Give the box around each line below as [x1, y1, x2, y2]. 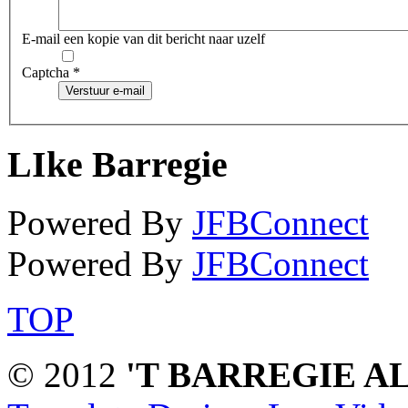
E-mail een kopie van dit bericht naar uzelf [22, 30, 265, 46]
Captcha [22, 64, 69, 80]
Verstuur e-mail [66, 83, 145, 97]
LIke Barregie [7, 143, 228, 185]
